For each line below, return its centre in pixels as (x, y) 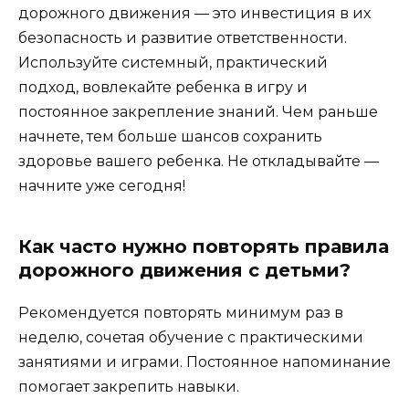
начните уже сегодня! (102, 186)
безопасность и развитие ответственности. (183, 38)
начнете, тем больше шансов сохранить (170, 137)
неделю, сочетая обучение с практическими (191, 338)
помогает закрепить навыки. (129, 387)
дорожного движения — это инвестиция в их (194, 14)
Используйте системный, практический (173, 63)
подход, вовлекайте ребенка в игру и (163, 88)
